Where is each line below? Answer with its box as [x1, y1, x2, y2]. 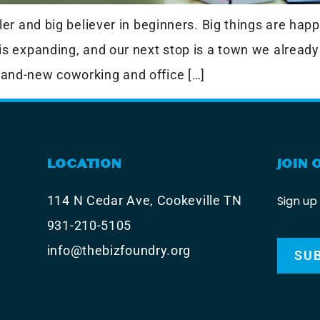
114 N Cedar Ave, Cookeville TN [46, 193, 242, 208]
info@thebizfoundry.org [46, 243, 191, 258]
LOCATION [46, 156, 122, 171]
